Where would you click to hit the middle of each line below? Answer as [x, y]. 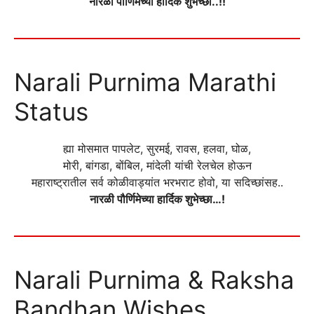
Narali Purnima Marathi [145, 82]
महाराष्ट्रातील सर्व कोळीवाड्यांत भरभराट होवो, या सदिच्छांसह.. [157, 183]
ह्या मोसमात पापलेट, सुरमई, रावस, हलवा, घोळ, [157, 149]
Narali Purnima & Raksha [154, 280]
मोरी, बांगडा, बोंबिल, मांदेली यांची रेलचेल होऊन [157, 166]
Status [51, 112]
